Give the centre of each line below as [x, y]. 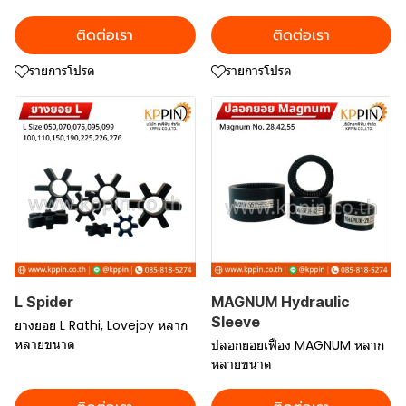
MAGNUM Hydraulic [280, 301]
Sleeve [235, 321]
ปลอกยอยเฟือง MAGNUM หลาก [297, 345]
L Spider [44, 301]
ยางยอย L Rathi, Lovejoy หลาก [101, 325]
